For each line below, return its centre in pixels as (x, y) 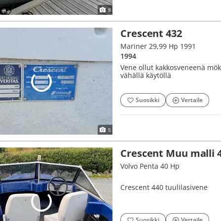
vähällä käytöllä (146, 75)
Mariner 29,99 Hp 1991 (158, 46)
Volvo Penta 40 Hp (150, 166)
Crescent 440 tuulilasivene (164, 187)
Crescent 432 (151, 33)
